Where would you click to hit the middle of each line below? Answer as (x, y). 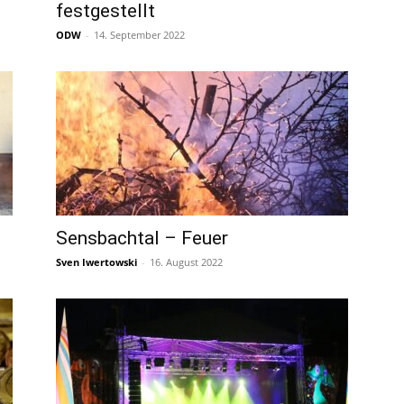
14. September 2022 (139, 35)
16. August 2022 (186, 262)
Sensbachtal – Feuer (142, 238)
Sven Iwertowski (96, 262)
